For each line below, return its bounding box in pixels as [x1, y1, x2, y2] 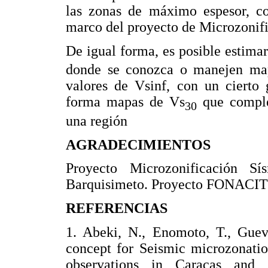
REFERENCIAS [66, 200, 167, 216]
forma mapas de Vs [66, 94, 185, 110]
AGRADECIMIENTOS [66, 136, 211, 153]
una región [66, 113, 127, 129]
